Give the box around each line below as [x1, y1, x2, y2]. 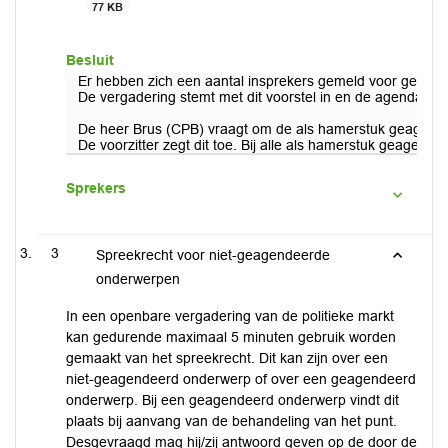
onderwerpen [95, 271, 180, 287]
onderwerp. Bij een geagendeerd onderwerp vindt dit [66, 392, 399, 408]
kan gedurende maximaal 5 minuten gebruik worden [66, 329, 396, 345]
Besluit [66, 52, 114, 68]
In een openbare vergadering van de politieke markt [66, 308, 394, 324]
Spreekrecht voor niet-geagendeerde [95, 247, 330, 263]
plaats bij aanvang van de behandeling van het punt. [66, 413, 397, 429]
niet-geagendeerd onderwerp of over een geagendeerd [66, 371, 416, 387]
